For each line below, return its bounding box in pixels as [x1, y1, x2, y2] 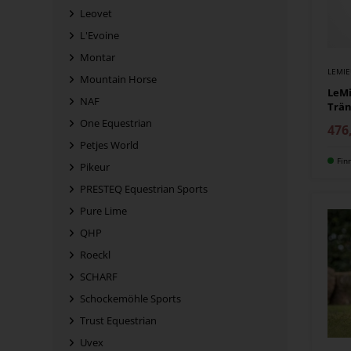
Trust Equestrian [80, 313, 157, 328]
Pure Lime [80, 204, 128, 219]
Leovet [80, 6, 113, 21]
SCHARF [80, 270, 118, 284]
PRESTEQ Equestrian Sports [80, 182, 208, 197]
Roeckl [80, 248, 111, 262]
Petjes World [80, 138, 139, 153]
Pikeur [80, 160, 110, 175]
